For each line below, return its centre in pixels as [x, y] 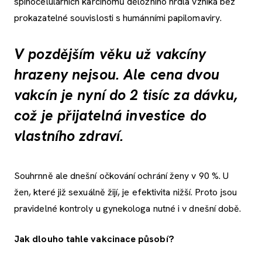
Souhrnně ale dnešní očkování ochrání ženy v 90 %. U [122, 176]
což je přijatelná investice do [110, 115]
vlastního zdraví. [75, 136]
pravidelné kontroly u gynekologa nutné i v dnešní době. [128, 209]
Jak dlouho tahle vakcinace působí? [94, 239]
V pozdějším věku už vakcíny [110, 54]
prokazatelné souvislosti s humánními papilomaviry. [118, 18]
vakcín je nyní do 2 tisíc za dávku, [126, 95]
